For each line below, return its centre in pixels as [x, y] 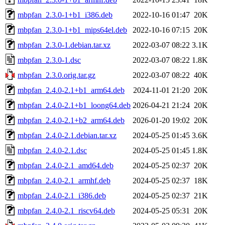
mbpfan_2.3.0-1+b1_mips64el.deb [72, 30]
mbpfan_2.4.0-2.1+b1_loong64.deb [74, 105]
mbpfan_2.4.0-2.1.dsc [52, 150]
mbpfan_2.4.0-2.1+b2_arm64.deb [71, 120]
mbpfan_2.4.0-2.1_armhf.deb [64, 180]
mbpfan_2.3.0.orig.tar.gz [57, 75]
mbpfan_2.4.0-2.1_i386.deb [62, 195]
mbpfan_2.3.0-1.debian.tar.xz [64, 45]
